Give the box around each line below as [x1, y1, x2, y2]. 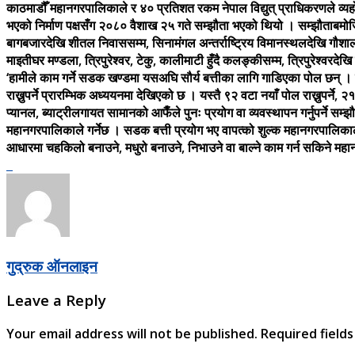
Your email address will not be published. [6, 325, 258, 343]
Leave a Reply [6, 290, 106, 311]
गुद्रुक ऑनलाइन [6, 255, 97, 276]
